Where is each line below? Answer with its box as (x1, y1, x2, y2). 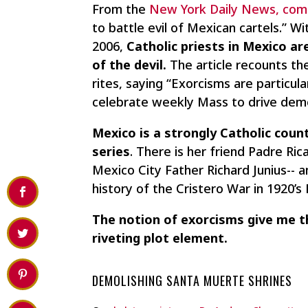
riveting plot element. (92, 230, 228, 247)
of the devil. (92, 56, 167, 74)
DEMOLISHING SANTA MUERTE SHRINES (92, 272, 293, 290)
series (92, 143, 131, 160)
